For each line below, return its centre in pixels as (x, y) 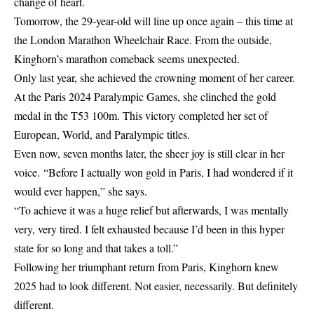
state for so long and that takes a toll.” (96, 248)
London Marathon (70, 40)
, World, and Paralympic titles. (123, 134)
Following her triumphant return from (98, 267)
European (35, 134)
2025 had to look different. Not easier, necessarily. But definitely (156, 286)
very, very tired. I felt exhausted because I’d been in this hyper (149, 229)
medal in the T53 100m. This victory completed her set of (141, 115)
